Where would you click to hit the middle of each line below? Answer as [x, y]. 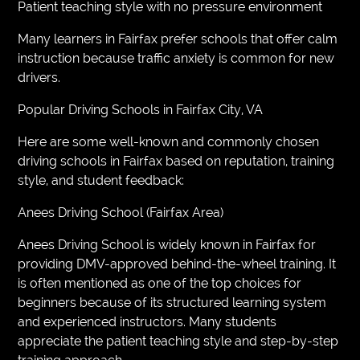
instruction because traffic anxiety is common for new [176, 58]
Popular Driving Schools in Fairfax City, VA [141, 109]
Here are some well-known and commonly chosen [169, 141]
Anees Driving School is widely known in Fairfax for [167, 244]
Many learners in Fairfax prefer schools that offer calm [178, 39]
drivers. [39, 77]
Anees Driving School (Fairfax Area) [121, 212]
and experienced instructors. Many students [147, 321]
